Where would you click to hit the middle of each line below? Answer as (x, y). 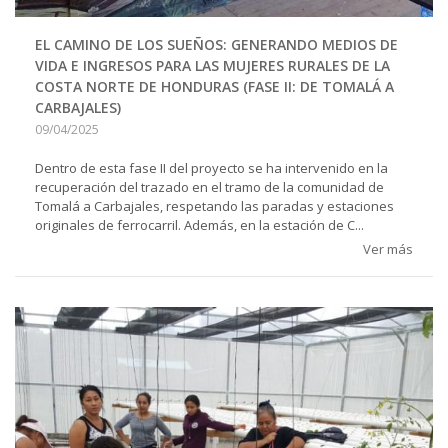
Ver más (388, 248)
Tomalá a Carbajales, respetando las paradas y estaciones (214, 205)
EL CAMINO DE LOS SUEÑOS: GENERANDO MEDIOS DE (216, 44)
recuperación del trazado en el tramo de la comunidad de (209, 186)
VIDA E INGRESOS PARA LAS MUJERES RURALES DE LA (212, 65)
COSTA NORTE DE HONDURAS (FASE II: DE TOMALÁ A (214, 86)
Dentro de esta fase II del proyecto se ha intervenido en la (211, 167)
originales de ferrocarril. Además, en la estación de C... (199, 224)
